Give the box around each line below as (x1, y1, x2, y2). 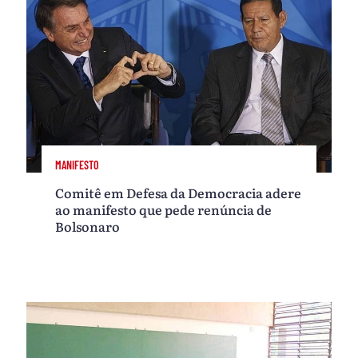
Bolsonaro (55, 216, 121, 236)
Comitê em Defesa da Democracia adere (55, 182, 302, 202)
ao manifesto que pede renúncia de (55, 199, 272, 219)
